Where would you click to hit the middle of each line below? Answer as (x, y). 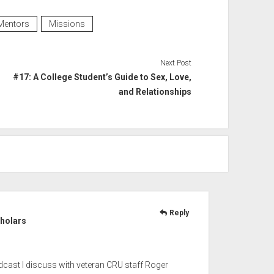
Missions (67, 24)
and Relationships (155, 92)
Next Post (176, 63)
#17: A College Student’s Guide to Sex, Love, (102, 77)
